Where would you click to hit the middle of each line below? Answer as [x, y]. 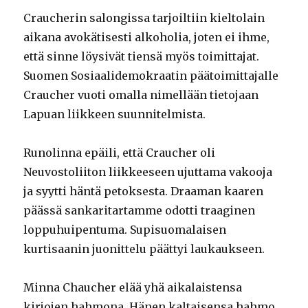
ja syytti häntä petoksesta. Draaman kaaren [144, 191]
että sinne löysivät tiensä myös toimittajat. [142, 57]
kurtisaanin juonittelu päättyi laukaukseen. [144, 249]
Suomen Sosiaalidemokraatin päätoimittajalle [151, 76]
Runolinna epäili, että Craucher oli [120, 153]
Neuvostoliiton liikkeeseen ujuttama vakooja [148, 172]
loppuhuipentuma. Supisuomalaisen [125, 230]
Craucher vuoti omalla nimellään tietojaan [141, 95]
